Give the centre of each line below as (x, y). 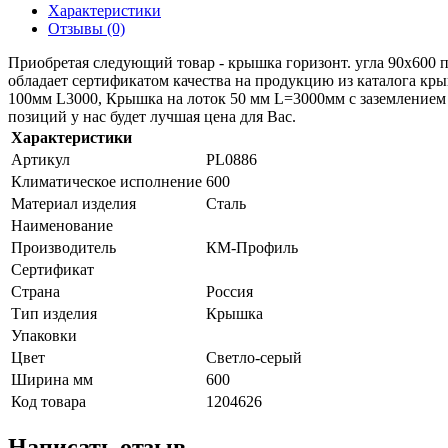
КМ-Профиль (252, 247)
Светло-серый (254, 357)
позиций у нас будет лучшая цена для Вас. (152, 116)
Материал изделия (73, 203)
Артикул (40, 159)
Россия (229, 291)
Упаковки (44, 335)
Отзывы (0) (86, 28)
